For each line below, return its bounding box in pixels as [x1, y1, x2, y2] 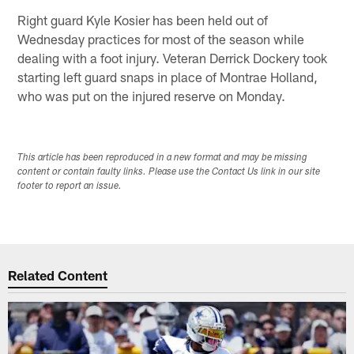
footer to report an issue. [17, 181, 122, 191]
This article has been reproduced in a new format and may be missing [17, 153, 308, 163]
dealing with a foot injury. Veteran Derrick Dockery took [17, 49, 328, 66]
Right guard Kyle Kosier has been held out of [17, 11, 269, 28]
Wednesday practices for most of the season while [17, 30, 305, 47]
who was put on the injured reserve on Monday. [17, 87, 286, 104]
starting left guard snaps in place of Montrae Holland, [17, 68, 318, 85]
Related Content [8, 267, 108, 284]
